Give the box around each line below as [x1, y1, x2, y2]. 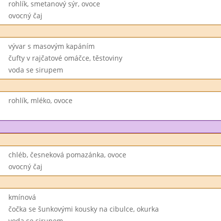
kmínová [8, 192, 36, 202]
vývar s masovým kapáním [8, 41, 95, 51]
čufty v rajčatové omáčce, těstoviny [8, 53, 122, 63]
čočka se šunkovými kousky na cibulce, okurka [8, 204, 159, 214]
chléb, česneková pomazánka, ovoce [8, 150, 126, 159]
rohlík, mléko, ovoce [8, 96, 73, 105]
